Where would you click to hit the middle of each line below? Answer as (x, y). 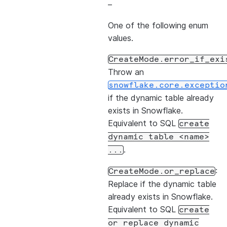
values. (121, 38)
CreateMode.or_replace (162, 171)
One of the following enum (158, 25)
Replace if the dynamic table (162, 184)
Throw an (126, 72)
